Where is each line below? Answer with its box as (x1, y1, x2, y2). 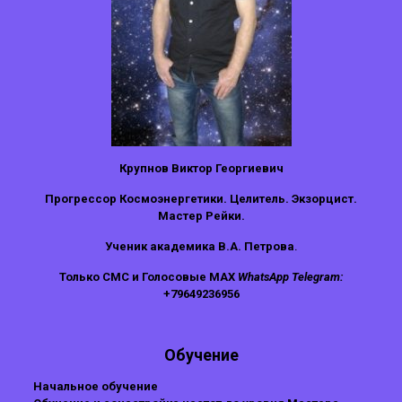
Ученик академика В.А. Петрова (104, 240, 294, 253)
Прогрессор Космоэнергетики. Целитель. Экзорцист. (45, 192, 357, 205)
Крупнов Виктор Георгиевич (118, 162, 284, 175)
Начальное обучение (32, 380, 158, 393)
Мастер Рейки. (157, 209, 245, 223)
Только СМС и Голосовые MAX (58, 270, 238, 284)
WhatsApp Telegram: (237, 270, 344, 284)
